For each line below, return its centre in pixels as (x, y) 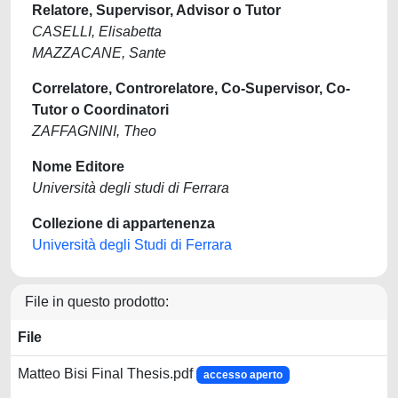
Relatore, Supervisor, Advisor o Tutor (156, 10)
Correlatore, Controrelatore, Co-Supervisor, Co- (191, 88)
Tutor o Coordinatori (100, 110)
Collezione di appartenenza (123, 223)
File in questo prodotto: (97, 302)
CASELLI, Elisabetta (97, 32)
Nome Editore (78, 167)
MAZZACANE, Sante (99, 53)
